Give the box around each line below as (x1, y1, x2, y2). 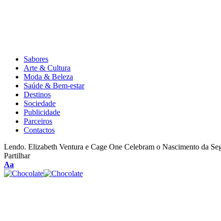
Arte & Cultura (24, 64, 71, 72)
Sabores (24, 55, 48, 63)
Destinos (24, 90, 51, 99)
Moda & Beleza (24, 73, 73, 81)
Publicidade (24, 108, 60, 116)
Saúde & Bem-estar (24, 81, 84, 90)
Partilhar (4, 151, 30, 160)
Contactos (24, 126, 55, 134)
